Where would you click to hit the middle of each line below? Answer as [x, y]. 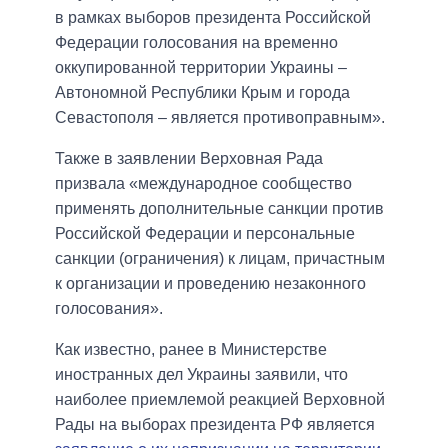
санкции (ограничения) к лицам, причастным [220, 259]
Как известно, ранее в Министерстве [191, 350]
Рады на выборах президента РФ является [215, 425]
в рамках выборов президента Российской [213, 18]
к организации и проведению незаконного [210, 284]
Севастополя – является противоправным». [220, 118]
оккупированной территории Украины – [201, 68]
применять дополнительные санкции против [219, 209]
